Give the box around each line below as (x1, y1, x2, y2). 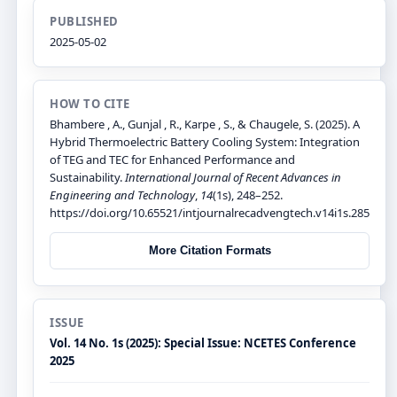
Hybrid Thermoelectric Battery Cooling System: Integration (50, 133, 360, 150)
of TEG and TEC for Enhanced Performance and (50, 151, 295, 167)
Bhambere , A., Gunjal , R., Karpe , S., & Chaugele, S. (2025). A (50, 115, 360, 132)
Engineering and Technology (50, 186, 195, 203)
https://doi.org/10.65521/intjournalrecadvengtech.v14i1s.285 (50, 204, 370, 221)
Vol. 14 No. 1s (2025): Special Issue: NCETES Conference (50, 334, 356, 351)
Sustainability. (50, 168, 125, 185)
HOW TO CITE (50, 95, 130, 112)
